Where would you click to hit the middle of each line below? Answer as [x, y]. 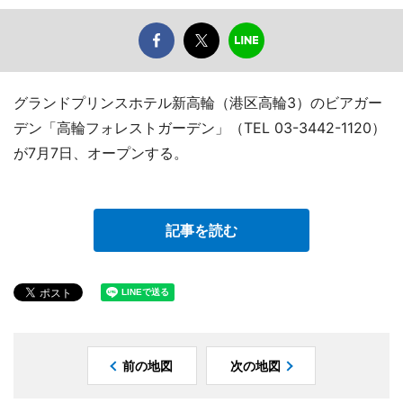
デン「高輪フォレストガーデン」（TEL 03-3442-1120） [200, 128]
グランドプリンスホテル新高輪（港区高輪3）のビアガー [198, 103]
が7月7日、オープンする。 [101, 153]
